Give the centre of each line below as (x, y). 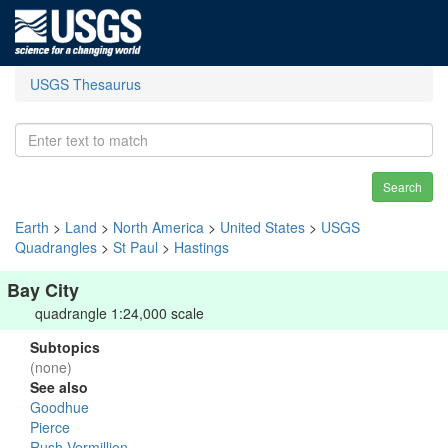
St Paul (135, 247)
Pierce (50, 427)
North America (158, 227)
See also (59, 387)
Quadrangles (56, 247)
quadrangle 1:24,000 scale (119, 313)
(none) (51, 367)
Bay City (43, 290)
